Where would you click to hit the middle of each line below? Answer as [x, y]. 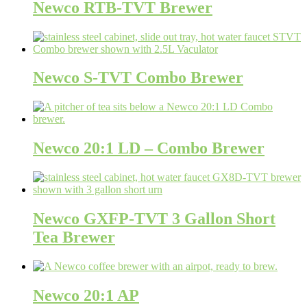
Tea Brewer [74, 237]
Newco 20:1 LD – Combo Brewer [149, 148]
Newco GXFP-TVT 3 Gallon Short [154, 219]
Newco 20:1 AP [86, 295]
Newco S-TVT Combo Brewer [138, 78]
